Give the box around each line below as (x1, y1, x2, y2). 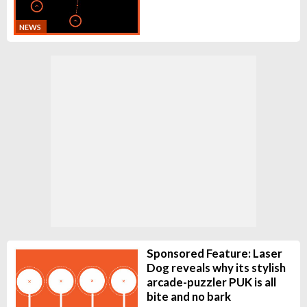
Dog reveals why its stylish (146, 260, 286, 275)
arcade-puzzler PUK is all (146, 274, 276, 289)
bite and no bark (146, 288, 231, 304)
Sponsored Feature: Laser (146, 245, 282, 260)
